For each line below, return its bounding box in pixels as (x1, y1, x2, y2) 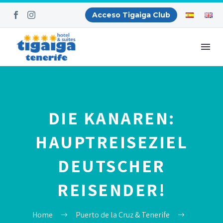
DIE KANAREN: (48, 106, 175, 129)
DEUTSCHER (58, 154, 165, 177)
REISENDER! (57, 178, 166, 201)
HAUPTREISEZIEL (35, 130, 188, 153)
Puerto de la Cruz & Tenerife (75, 209, 170, 220)
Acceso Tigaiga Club (92, 10, 171, 19)
